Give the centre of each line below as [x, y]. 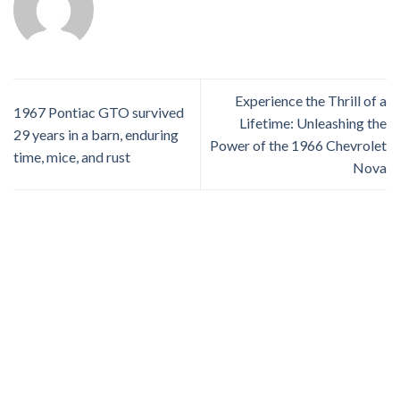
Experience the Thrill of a [311, 101]
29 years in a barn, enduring [96, 134]
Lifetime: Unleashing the [313, 123]
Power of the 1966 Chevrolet [298, 146]
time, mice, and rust [72, 156]
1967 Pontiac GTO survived [99, 112]
